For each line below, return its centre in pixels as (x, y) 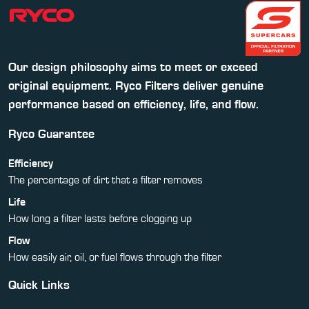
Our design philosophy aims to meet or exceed (133, 67)
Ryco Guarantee (51, 134)
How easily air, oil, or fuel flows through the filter (115, 257)
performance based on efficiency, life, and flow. (133, 104)
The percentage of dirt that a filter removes (106, 180)
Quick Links (39, 285)
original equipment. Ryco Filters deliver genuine (136, 86)
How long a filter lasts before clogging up (100, 218)
